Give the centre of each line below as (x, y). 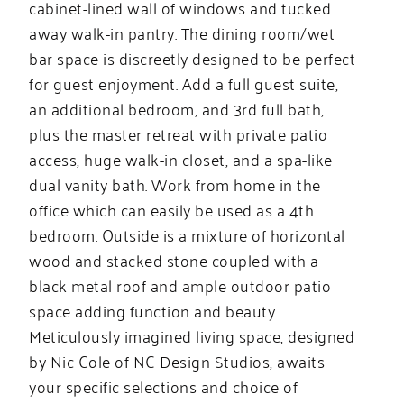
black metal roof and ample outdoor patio (180, 285)
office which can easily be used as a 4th (172, 209)
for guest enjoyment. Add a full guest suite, (184, 83)
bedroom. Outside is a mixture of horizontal (187, 234)
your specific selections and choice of (164, 386)
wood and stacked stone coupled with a (174, 259)
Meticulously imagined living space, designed (192, 335)
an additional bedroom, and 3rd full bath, (177, 108)
